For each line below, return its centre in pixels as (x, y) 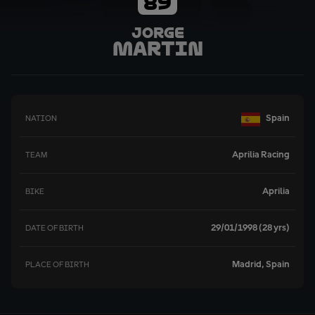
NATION (41, 118)
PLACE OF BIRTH (57, 265)
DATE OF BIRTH (54, 228)
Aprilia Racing (261, 155)
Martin (157, 49)
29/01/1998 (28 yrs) (250, 228)
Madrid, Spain (261, 264)
